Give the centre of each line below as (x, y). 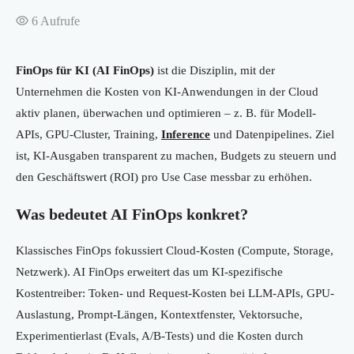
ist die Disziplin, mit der (215, 71)
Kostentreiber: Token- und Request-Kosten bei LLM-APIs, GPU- (175, 294)
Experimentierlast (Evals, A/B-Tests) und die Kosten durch (160, 336)
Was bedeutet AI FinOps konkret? (132, 215)
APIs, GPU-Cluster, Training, (88, 135)
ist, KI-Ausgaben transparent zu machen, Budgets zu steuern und (176, 156)
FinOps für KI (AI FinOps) (85, 71)
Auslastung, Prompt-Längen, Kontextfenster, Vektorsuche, (159, 315)
